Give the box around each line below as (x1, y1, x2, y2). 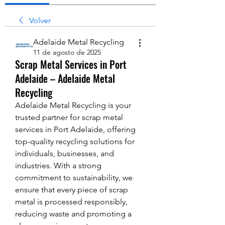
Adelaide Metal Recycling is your (15, 100, 131, 110)
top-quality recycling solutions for (15, 137, 135, 146)
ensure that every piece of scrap (15, 185, 128, 194)
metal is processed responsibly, (15, 197, 128, 206)
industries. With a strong (15, 161, 101, 170)
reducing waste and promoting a (15, 209, 132, 218)
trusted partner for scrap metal (15, 113, 123, 122)
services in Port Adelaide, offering (15, 125, 136, 134)
